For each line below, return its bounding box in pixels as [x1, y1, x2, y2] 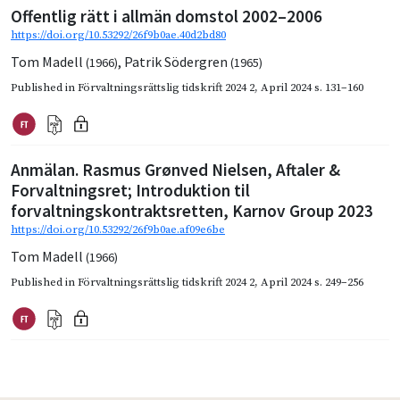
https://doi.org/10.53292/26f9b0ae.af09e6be [11, 222, 225, 237]
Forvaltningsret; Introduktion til [11, 179, 250, 202]
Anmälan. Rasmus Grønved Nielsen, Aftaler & [11, 159, 340, 181]
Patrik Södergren [124, 53, 230, 71]
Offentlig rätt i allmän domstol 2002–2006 [11, 5, 322, 28]
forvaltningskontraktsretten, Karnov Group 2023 [11, 200, 373, 222]
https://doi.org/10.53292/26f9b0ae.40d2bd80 [11, 28, 226, 43]
